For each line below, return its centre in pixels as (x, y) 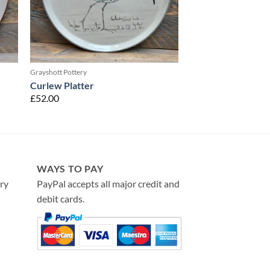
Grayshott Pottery (58, 72)
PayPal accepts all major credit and (108, 183)
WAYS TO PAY (70, 168)
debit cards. (61, 198)
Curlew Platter (62, 85)
